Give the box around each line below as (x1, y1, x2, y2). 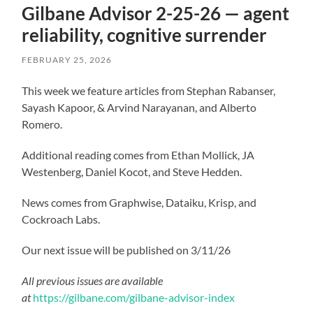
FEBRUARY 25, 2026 (22, 54, 112, 65)
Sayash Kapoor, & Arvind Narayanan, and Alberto (22, 100, 257, 114)
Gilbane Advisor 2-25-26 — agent (22, 1, 290, 24)
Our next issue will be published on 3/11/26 (22, 242, 231, 256)
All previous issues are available (22, 273, 163, 287)
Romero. (22, 117, 63, 131)
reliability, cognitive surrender (22, 23, 268, 46)
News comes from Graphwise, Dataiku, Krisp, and (22, 195, 257, 209)
